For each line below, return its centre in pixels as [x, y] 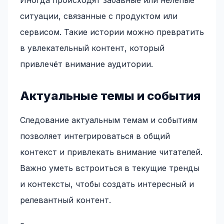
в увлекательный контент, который [92, 48]
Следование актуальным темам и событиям [109, 120]
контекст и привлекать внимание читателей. [111, 152]
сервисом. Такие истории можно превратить [112, 32]
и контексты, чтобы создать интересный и [107, 184]
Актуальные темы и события [110, 96]
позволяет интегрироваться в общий [95, 136]
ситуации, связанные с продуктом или [99, 16]
